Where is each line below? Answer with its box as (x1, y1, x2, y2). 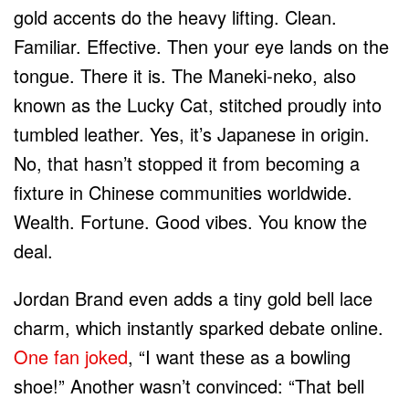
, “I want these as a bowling (128, 342, 351, 370)
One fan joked (14, 342, 128, 370)
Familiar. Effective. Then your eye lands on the (14, 32, 389, 59)
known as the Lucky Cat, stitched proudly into (14, 90, 382, 118)
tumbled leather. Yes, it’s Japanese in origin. (14, 120, 370, 147)
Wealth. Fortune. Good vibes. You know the (14, 207, 367, 235)
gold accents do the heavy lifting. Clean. (14, 3, 337, 30)
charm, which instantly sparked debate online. (14, 313, 383, 341)
